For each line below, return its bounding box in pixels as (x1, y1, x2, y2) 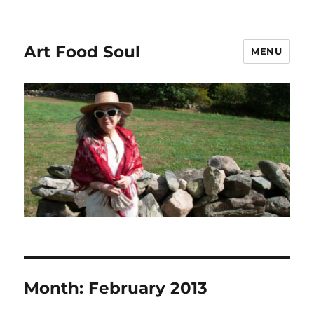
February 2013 (88, 278, 208, 299)
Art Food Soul (24, 41, 141, 62)
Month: (24, 278, 89, 299)
